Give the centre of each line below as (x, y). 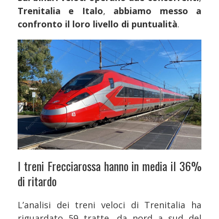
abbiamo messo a (153, 11)
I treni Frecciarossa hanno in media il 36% (109, 165)
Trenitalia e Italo (60, 11)
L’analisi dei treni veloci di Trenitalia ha (109, 205)
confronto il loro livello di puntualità (98, 24)
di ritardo (37, 181)
